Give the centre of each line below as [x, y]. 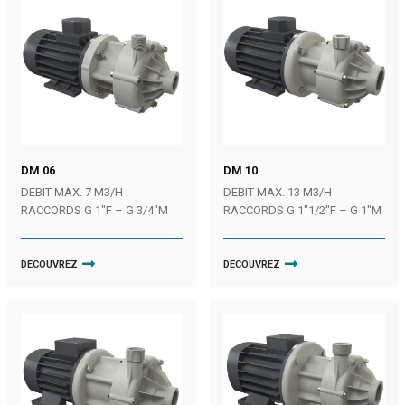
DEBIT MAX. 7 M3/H [71, 192]
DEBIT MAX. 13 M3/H [277, 192]
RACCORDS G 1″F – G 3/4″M [94, 210]
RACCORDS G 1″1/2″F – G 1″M [302, 210]
